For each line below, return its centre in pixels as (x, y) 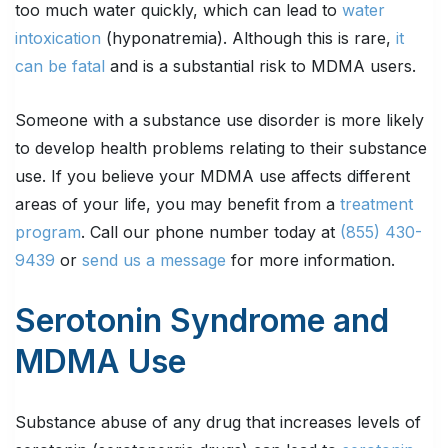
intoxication (58, 38)
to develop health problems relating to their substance (221, 148)
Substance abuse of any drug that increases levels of (218, 422)
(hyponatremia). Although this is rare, (248, 38)
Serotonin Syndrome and (202, 321)
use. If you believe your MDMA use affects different (212, 176)
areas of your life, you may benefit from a (177, 204)
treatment (376, 204)
